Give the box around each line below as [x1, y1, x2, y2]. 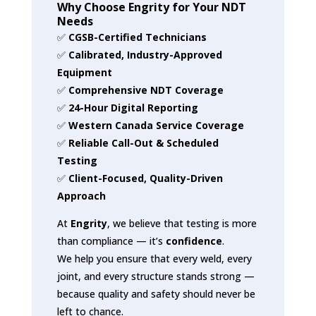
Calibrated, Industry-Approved [68, 47, 222, 61]
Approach [56, 188, 106, 202]
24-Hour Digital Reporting [68, 100, 198, 114]
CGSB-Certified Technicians [68, 30, 207, 44]
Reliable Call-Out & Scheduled [68, 135, 219, 150]
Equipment [56, 65, 112, 79]
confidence [165, 233, 222, 248]
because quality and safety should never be [56, 286, 255, 300]
